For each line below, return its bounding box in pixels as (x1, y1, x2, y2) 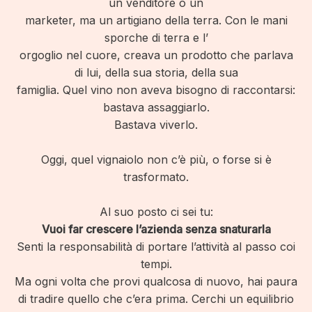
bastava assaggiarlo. (102, 100, 210, 114)
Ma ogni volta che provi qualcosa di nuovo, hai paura (15, 274, 297, 288)
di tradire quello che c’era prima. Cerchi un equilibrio (18, 292, 294, 306)
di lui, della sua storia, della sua (74, 65, 238, 79)
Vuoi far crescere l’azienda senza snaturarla (41, 222, 271, 236)
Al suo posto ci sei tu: (99, 205, 213, 219)
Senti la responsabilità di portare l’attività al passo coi (17, 240, 295, 253)
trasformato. (123, 170, 189, 184)
